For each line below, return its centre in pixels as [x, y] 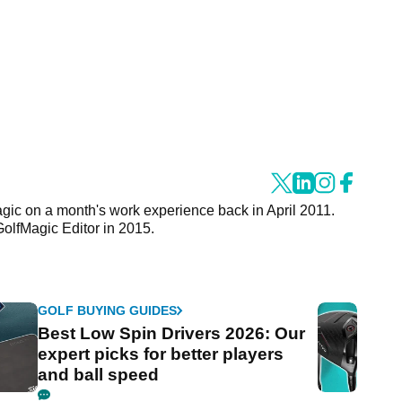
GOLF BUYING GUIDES [108, 311]
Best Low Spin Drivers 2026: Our [172, 334]
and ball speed [99, 375]
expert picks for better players [161, 354]
